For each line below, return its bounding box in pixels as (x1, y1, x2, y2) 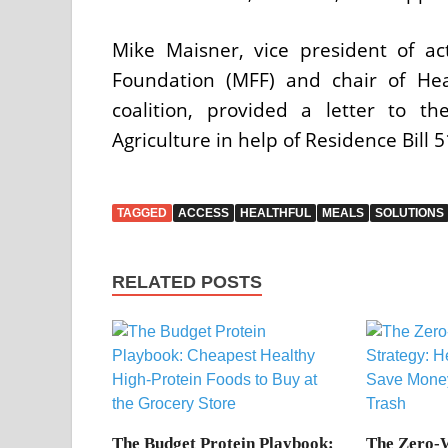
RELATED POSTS (112, 271, 262, 292)
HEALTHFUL (240, 205, 311, 220)
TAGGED (117, 205, 167, 220)
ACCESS (178, 205, 229, 220)
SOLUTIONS (375, 205, 444, 220)
